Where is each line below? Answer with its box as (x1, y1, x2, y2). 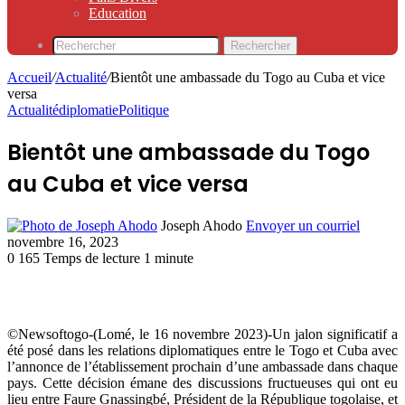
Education (89, 5, 146, 21)
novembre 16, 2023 (7, 233, 118, 250)
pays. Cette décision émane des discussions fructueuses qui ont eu (7, 374, 398, 391)
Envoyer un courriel (246, 217, 360, 233)
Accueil (7, 70, 52, 85)
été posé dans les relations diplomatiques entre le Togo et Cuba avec (7, 342, 398, 358)
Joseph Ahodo (161, 217, 242, 233)
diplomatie (59, 102, 118, 118)
